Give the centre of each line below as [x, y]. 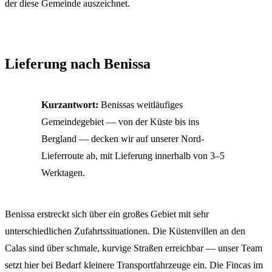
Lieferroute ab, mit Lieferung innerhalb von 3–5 [133, 155]
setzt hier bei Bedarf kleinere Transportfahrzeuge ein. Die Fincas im [134, 265]
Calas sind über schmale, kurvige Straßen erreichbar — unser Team [134, 248]
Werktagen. [63, 172]
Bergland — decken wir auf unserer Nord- [123, 138]
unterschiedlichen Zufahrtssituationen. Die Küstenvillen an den [125, 231]
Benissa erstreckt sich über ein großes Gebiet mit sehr [107, 214]
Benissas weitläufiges [141, 104]
